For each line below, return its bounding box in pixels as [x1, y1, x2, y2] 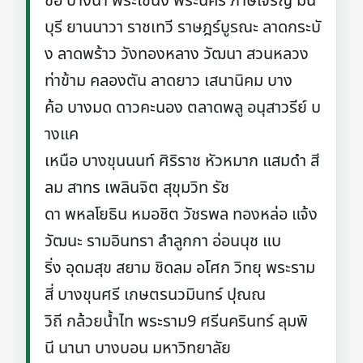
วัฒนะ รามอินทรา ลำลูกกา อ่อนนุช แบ [45, 229, 282, 254]
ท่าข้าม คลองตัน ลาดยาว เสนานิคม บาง [45, 69, 293, 93]
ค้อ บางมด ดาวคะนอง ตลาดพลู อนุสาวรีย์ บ [45, 96, 322, 120]
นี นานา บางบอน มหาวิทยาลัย [45, 336, 232, 361]
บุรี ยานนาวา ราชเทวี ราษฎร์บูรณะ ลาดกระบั [45, 15, 322, 40]
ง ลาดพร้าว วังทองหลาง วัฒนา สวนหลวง [45, 42, 314, 66]
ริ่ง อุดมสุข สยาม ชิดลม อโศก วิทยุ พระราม [45, 256, 316, 280]
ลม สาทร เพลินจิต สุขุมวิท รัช [45, 176, 230, 200]
